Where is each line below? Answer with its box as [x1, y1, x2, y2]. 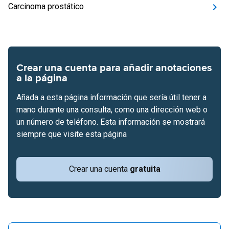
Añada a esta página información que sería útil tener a [16, 93, 207, 102]
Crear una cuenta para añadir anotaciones [16, 62, 212, 74]
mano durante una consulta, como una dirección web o [16, 105, 208, 114]
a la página [16, 72, 67, 84]
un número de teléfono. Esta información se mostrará [16, 117, 205, 127]
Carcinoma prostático [8, 2, 84, 11]
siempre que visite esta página [16, 129, 127, 139]
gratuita [129, 164, 161, 174]
